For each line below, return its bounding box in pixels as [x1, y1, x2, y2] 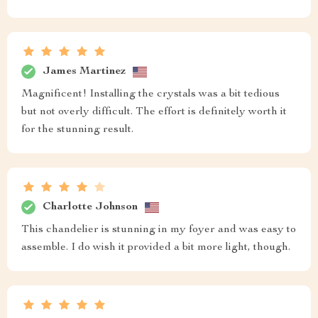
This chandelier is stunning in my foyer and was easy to [21, 224, 296, 236]
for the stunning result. [21, 124, 133, 136]
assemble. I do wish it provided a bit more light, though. [21, 242, 290, 254]
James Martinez [43, 65, 126, 77]
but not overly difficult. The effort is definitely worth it [21, 106, 287, 119]
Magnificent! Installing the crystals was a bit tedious [21, 89, 280, 101]
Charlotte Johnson [43, 201, 138, 213]
